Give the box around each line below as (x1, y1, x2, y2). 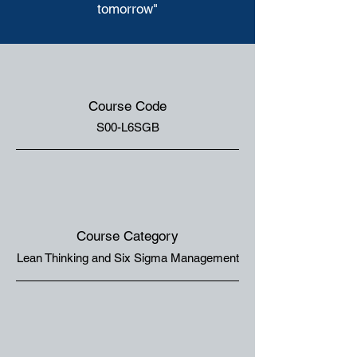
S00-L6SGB (96, 120, 159, 134)
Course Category (76, 228, 178, 244)
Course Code (88, 98, 167, 114)
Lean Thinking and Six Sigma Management (16, 251, 239, 265)
